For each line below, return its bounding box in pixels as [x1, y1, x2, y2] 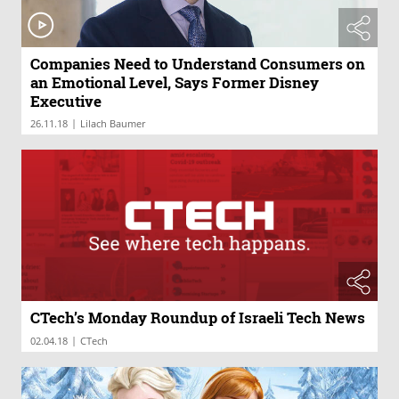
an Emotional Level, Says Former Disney [30, 71, 319, 93]
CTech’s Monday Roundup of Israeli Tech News [30, 306, 365, 328]
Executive [30, 90, 102, 111]
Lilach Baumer [80, 116, 145, 130]
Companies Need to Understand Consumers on [30, 53, 365, 74]
